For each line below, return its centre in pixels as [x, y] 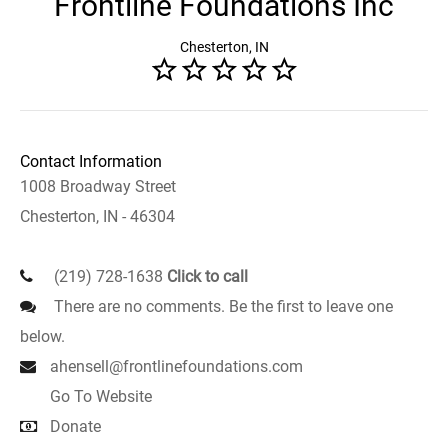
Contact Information [91, 161]
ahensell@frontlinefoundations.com [176, 366]
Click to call [207, 276]
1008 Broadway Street [98, 186]
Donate [75, 426]
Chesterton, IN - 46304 [97, 216]
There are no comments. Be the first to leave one [221, 306]
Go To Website [101, 396]
